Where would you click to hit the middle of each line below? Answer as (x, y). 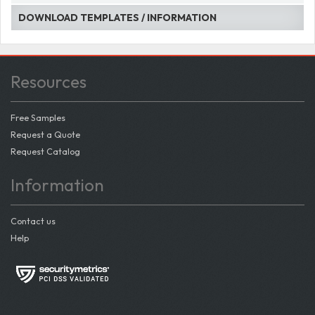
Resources (49, 82)
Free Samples (38, 118)
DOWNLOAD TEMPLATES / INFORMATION (117, 18)
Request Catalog (45, 152)
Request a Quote (45, 135)
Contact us (33, 221)
